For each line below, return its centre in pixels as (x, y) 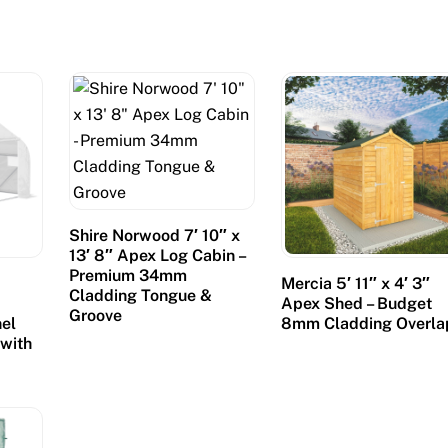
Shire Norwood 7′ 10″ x (154, 235)
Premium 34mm (127, 275)
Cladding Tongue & (140, 295)
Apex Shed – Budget (357, 303)
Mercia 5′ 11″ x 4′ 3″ (356, 283)
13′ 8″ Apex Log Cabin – (156, 255)
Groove (95, 315)
